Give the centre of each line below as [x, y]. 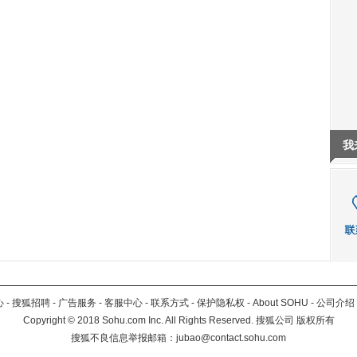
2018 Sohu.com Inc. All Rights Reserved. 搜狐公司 [185, 320]
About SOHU [280, 303]
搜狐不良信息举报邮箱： [124, 338]
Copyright [45, 320]
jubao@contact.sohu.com [231, 338]
